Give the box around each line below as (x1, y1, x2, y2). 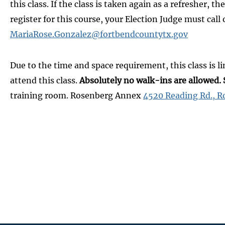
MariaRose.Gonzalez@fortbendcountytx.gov (10, 29, 188, 39)
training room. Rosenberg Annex (10, 90, 143, 100)
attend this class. (10, 75, 77, 85)
